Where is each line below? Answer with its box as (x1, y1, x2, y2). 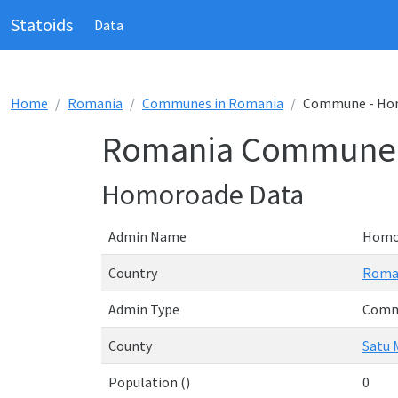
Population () (108, 373, 190, 391)
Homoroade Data (101, 177, 304, 212)
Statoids (11, 13, 73, 36)
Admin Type (108, 300, 179, 318)
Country (108, 264, 157, 282)
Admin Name (108, 227, 187, 245)
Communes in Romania (142, 94, 283, 112)
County (108, 337, 152, 354)
